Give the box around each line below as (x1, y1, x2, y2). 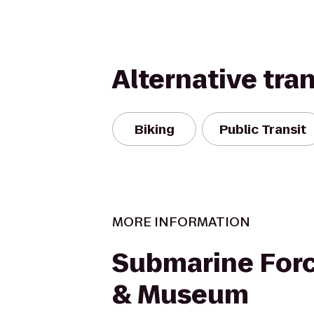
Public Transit (219, 120, 306, 138)
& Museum (112, 277, 249, 313)
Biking (134, 120, 175, 138)
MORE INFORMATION (112, 213, 250, 231)
